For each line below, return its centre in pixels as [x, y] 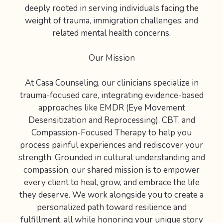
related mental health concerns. [111, 33]
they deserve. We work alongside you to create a [111, 195]
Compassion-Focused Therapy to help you [111, 133]
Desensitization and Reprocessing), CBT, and [111, 120]
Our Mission [111, 58]
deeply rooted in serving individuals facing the [111, 8]
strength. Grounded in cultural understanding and [111, 158]
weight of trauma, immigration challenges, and [111, 21]
